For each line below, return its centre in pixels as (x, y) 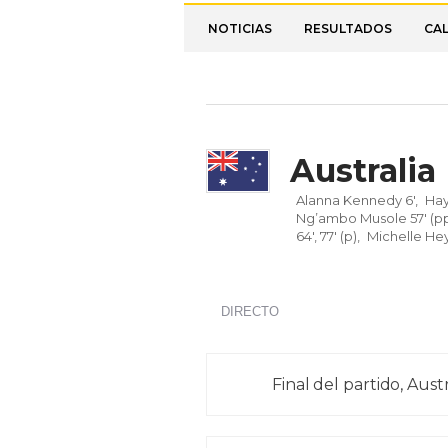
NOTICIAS (240, 28)
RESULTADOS (348, 28)
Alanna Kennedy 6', (357, 200)
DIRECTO (250, 311)
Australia (363, 170)
